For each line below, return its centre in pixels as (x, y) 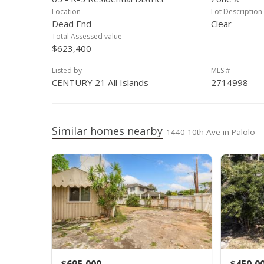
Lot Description (237, 11)
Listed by (67, 70)
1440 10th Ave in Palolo (211, 132)
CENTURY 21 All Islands (100, 82)
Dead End (72, 24)
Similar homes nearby (107, 131)
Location (66, 11)
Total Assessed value (87, 36)
